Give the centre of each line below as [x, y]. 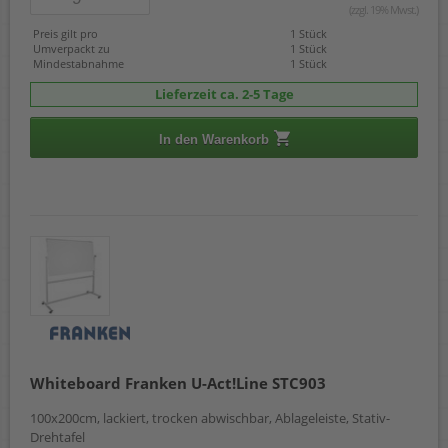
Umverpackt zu [71, 48]
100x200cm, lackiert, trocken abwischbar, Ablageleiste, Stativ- [210, 417]
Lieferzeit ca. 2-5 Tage [224, 93]
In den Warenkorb [213, 139]
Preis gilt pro [65, 33]
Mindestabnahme [78, 63]
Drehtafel [57, 436]
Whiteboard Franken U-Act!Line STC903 [178, 382]
